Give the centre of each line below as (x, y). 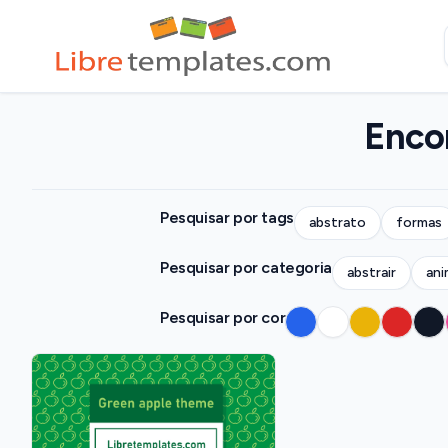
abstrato (337, 222)
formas (418, 222)
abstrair (371, 272)
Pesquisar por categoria (246, 267)
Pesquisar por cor (223, 317)
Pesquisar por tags (227, 217)
